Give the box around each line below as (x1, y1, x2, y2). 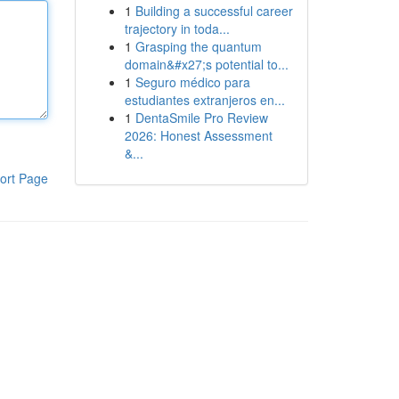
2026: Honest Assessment (124, 126, 273, 144)
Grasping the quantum (134, 37, 262, 55)
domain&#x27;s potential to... (124, 55, 289, 73)
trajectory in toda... (124, 20, 230, 37)
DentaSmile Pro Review (134, 109, 268, 126)
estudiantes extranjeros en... (124, 91, 285, 109)
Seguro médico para (134, 73, 250, 91)
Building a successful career (134, 2, 293, 20)
